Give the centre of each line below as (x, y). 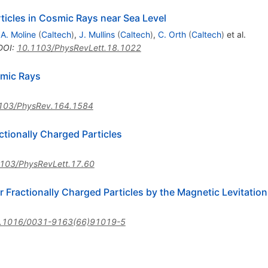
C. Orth (172, 34)
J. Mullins (97, 34)
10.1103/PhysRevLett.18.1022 (79, 47)
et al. (235, 34)
